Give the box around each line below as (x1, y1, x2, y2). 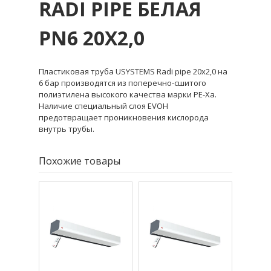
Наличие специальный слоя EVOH (39, 100, 168, 111)
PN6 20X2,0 (39, 25, 145, 51)
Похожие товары (39, 154, 120, 168)
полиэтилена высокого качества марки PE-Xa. (39, 88, 217, 100)
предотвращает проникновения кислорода (39, 111, 209, 123)
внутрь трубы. (39, 123, 94, 134)
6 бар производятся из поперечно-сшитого (39, 77, 206, 88)
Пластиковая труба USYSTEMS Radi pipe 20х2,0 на (39, 65, 227, 77)
